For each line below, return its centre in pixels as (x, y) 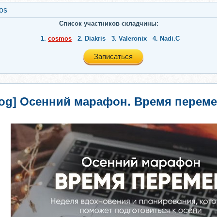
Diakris (95, 39)
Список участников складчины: (108, 23)
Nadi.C (170, 39)
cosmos (60, 39)
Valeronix (133, 39)
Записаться (113, 56)
